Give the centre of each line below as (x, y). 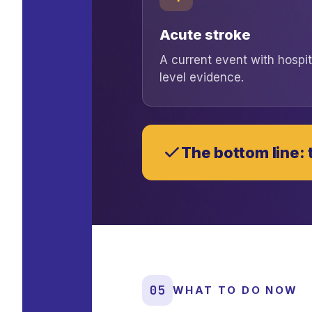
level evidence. (202, 77)
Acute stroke (205, 35)
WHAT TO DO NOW (235, 290)
